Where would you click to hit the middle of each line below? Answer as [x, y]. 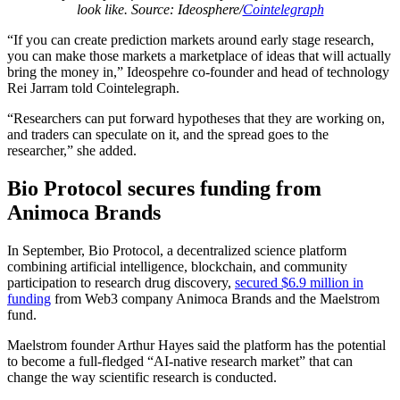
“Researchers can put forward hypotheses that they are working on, [196, 118]
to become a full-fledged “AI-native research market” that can [180, 361]
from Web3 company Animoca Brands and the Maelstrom [215, 298]
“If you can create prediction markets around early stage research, [191, 39]
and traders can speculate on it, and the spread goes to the [168, 134]
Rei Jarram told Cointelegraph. [93, 87]
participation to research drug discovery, [121, 282]
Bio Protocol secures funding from [164, 188]
